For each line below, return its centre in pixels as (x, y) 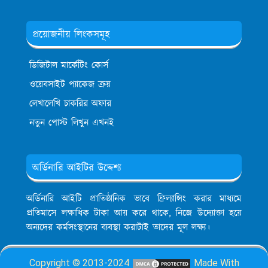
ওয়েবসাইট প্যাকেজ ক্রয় (70, 85)
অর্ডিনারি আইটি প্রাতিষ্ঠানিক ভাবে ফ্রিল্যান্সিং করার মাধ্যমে (134, 199)
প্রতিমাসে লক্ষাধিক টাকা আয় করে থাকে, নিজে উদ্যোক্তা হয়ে (134, 214)
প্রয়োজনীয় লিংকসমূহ (71, 35)
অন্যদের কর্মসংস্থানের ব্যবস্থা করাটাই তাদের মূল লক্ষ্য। (118, 228)
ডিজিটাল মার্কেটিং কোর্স (69, 66)
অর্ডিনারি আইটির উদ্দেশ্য (77, 168)
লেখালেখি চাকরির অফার (70, 104)
